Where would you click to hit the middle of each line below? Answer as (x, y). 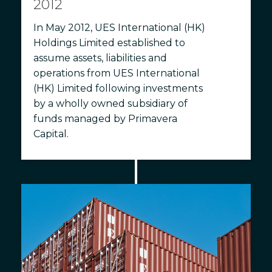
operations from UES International (117, 73)
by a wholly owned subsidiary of (110, 104)
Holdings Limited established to (109, 43)
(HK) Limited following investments (118, 89)
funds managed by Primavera (105, 119)
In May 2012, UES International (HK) (119, 28)
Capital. (51, 134)
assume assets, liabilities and (100, 58)
